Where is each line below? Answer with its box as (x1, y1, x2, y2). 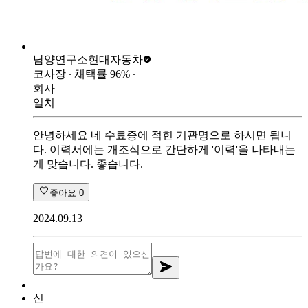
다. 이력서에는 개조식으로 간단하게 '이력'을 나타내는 (33, 143, 296, 155)
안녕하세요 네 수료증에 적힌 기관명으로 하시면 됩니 (33, 129, 291, 141)
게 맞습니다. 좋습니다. (33, 157, 143, 170)
